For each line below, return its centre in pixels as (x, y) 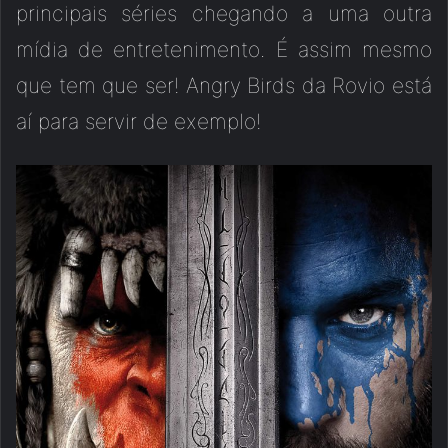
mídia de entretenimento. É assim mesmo (224, 50)
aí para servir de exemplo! (138, 122)
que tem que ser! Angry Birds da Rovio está (224, 86)
